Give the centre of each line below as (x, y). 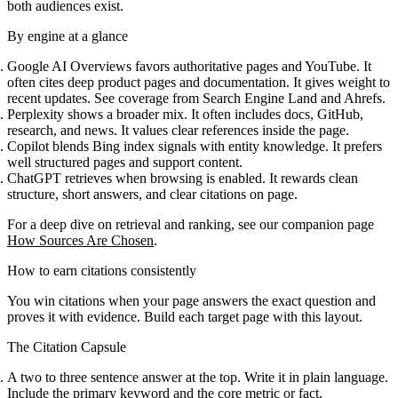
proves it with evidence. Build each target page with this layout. (185, 316)
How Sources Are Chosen (80, 240)
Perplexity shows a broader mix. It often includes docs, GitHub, (185, 114)
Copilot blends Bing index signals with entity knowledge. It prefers (195, 146)
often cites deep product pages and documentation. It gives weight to (199, 82)
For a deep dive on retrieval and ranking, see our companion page (191, 224)
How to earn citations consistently (102, 270)
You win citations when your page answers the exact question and (191, 300)
